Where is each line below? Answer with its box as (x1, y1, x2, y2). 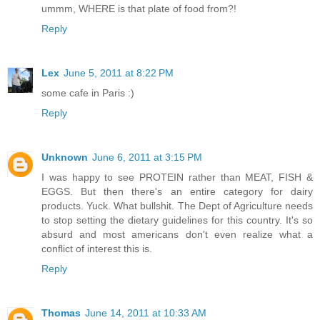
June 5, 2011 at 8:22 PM (64, 66, 174, 79)
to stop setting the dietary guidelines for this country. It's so (41, 214, 313, 226)
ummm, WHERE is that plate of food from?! (41, 2, 236, 14)
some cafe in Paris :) (41, 86, 134, 99)
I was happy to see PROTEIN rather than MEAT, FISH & (41, 171, 313, 183)
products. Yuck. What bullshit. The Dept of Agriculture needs (41, 199, 313, 211)
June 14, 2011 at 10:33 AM (85, 306, 206, 319)
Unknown (41, 151, 88, 163)
